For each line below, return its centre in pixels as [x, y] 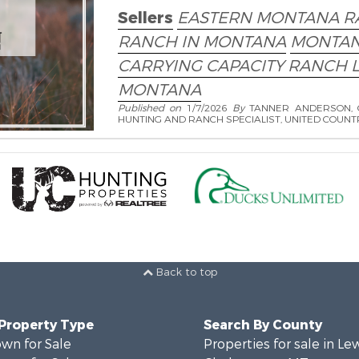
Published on [152, 108]
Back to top [185, 272]
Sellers [145, 18]
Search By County [263, 325]
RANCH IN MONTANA [202, 42]
